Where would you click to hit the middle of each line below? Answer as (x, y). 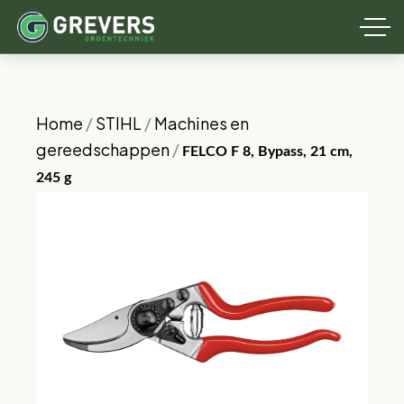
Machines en (202, 123)
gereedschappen (103, 149)
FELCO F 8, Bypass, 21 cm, (267, 151)
